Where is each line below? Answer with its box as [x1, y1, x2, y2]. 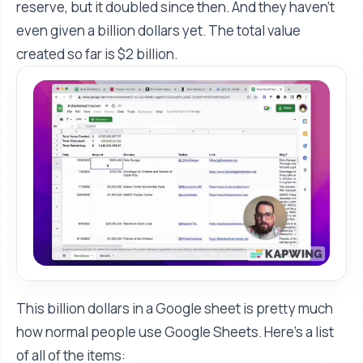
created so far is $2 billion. [16, 44, 177, 63]
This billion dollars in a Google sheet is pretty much [16, 298, 333, 318]
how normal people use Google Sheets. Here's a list [16, 322, 334, 341]
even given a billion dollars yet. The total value [16, 20, 301, 40]
